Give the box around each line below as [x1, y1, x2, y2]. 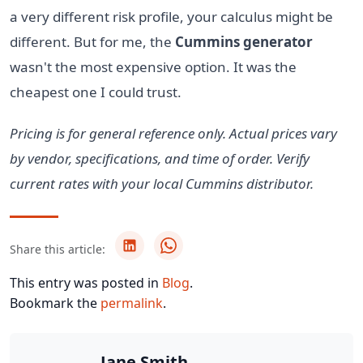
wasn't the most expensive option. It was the [10, 57, 297, 76]
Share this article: [10, 241, 105, 257]
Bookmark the [10, 293, 100, 312]
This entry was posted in [10, 273, 162, 292]
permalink [100, 293, 163, 312]
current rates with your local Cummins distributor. [10, 173, 314, 193]
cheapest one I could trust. [10, 82, 181, 101]
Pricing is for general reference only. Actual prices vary [10, 123, 337, 143]
